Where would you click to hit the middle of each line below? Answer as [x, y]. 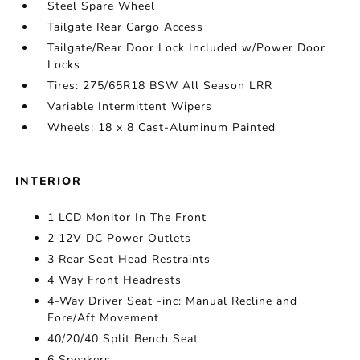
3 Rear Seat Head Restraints [129, 259]
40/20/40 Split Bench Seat [123, 339]
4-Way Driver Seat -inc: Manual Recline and [173, 301]
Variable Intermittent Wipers [130, 106]
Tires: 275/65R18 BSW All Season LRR [160, 86]
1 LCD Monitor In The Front [127, 217]
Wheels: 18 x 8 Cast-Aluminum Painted [162, 127]
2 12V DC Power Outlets [120, 238]
